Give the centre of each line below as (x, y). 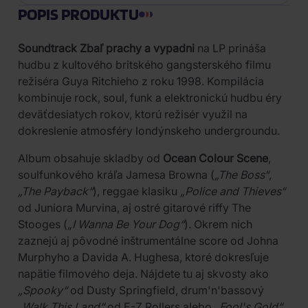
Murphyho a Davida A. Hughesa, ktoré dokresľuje (143, 257)
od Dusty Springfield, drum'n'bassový (166, 290)
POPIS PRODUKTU (78, 14)
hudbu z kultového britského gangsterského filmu (144, 65)
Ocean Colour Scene (216, 158)
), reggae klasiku (136, 191)
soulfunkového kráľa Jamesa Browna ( (116, 175)
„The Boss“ (242, 175)
